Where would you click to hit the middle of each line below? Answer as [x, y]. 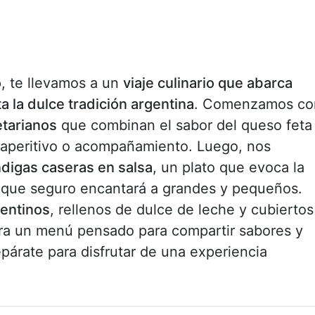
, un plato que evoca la [229, 167]
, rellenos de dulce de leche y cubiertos [182, 209]
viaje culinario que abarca [208, 83]
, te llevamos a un [62, 83]
